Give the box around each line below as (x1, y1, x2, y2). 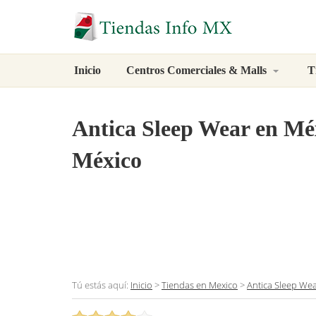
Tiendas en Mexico (162, 279, 238, 292)
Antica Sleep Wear (72, 116, 250, 142)
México (72, 147, 142, 174)
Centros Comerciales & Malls (126, 64, 269, 76)
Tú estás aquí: (72, 279, 130, 292)
